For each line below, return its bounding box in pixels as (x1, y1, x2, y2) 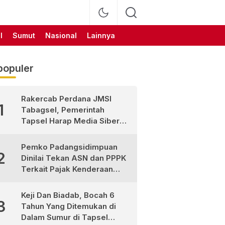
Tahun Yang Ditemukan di (21, 201, 116, 211)
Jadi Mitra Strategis (21, 127, 94, 137)
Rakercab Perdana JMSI (21, 94, 111, 103)
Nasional (45, 31, 77, 40)
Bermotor (21, 175, 57, 185)
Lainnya (87, 31, 115, 40)
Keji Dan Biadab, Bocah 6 (21, 190, 115, 200)
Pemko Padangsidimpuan (21, 142, 118, 152)
